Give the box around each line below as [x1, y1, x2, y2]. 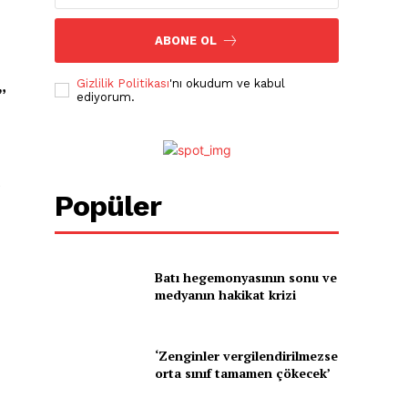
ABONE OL [155, 33, 218, 47]
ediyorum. [76, 89, 136, 104]
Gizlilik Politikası [76, 76, 170, 90]
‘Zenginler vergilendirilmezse [154, 346, 338, 364]
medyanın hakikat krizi [154, 286, 296, 304]
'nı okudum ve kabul [169, 76, 286, 90]
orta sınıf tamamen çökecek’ [154, 363, 331, 382]
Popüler [55, 188, 162, 223]
